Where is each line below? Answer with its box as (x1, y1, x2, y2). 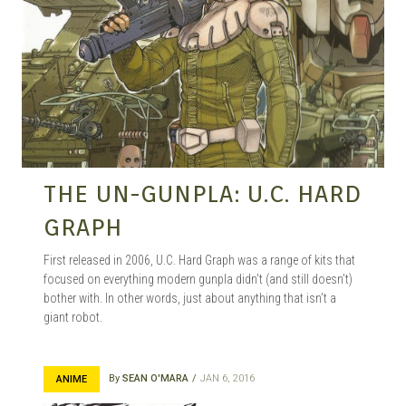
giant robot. (43, 309, 102, 324)
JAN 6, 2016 (200, 372, 255, 384)
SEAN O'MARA (122, 372, 188, 384)
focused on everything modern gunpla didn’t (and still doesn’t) (43, 271, 353, 286)
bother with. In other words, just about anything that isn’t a (43, 290, 336, 305)
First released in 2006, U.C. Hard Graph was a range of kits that (43, 252, 355, 267)
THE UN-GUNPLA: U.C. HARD (43, 179, 362, 208)
